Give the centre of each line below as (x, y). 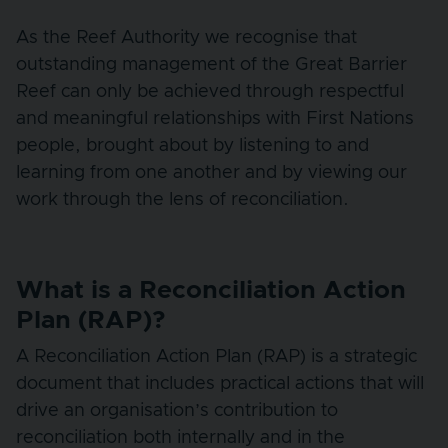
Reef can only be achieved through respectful (210, 91)
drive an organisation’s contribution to (177, 410)
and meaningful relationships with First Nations (215, 118)
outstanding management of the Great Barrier (211, 64)
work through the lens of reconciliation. (187, 199)
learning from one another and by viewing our (211, 172)
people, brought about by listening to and (192, 145)
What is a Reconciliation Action (211, 290)
